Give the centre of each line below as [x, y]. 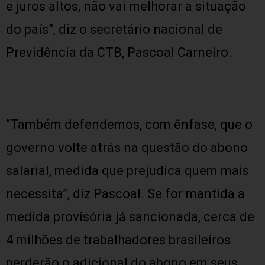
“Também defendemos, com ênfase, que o [129, 125]
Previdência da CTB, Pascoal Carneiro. [119, 52]
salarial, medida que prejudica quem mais [127, 171]
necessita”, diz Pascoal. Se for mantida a [125, 194]
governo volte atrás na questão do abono [127, 148]
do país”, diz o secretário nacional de [114, 29]
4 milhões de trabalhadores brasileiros [118, 240]
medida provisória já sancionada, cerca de [130, 217]
